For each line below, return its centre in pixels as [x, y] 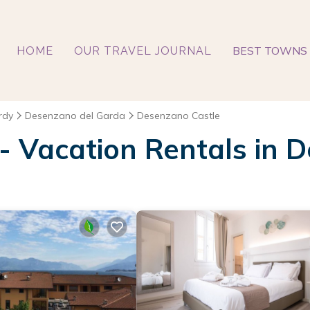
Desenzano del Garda [75, 116]
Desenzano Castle [179, 116]
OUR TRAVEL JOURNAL [143, 51]
